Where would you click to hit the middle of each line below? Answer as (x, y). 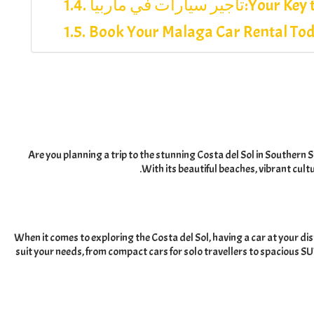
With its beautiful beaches (199, 169)
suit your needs (49, 251)
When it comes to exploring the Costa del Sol (112, 237)
